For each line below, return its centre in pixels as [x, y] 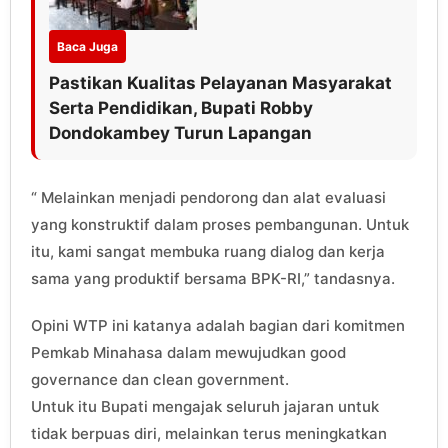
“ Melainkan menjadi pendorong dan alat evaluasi [208, 197]
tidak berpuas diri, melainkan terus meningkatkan [209, 433]
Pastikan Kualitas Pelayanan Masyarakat [220, 82]
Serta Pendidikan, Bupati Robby [181, 107]
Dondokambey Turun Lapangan [180, 132]
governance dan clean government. [160, 379]
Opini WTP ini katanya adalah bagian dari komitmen [218, 325]
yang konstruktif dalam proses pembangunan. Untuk [220, 224]
